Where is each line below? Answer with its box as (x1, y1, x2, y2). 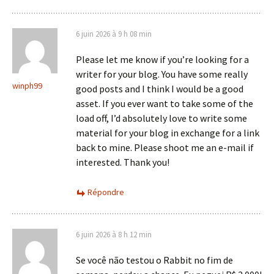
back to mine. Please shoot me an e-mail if (76, 141, 254, 154)
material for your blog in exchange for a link (76, 127, 259, 139)
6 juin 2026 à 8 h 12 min (76, 229, 152, 240)
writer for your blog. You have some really (76, 68, 248, 81)
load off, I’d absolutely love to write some (76, 112, 247, 125)
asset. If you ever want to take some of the (76, 97, 253, 110)
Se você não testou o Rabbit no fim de (76, 254, 233, 267)
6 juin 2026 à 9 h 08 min (76, 29, 152, 40)
